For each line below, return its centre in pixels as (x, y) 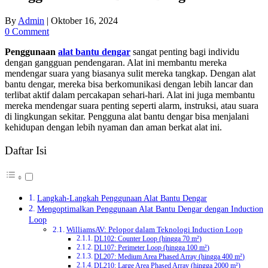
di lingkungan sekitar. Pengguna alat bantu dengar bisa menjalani (127, 116)
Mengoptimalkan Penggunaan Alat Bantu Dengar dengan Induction (150, 209)
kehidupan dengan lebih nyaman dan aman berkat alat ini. (113, 127)
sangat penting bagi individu (185, 51)
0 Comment (27, 31)
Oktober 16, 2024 (84, 20)
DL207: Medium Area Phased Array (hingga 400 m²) (170, 257)
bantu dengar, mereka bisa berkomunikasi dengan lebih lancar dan (129, 84)
